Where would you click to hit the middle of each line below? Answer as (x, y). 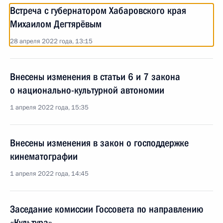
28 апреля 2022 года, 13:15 (51, 41)
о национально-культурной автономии (87, 90)
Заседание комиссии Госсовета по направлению (107, 209)
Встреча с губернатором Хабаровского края (98, 10)
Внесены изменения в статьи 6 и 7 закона (95, 77)
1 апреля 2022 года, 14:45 (49, 174)
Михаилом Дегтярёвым (56, 24)
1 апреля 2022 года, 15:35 (49, 108)
